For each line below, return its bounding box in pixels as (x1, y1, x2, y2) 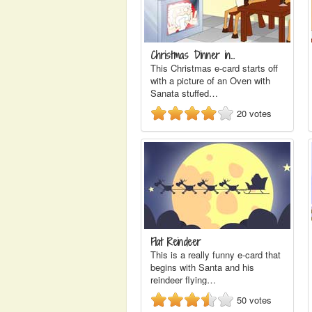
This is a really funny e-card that (150, 248, 281, 261)
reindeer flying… (150, 273, 216, 286)
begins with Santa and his (150, 260, 254, 274)
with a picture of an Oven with (150, 74, 270, 87)
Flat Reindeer (150, 235, 201, 249)
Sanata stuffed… (150, 86, 218, 100)
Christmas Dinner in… (150, 48, 235, 63)
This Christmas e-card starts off (150, 61, 278, 75)
